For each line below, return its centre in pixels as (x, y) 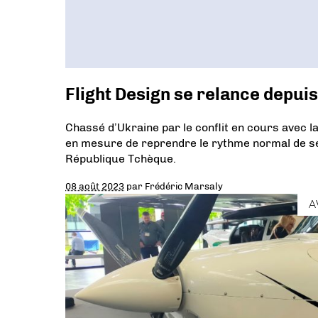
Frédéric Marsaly (184, 186)
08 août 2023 (95, 186)
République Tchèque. (121, 158)
